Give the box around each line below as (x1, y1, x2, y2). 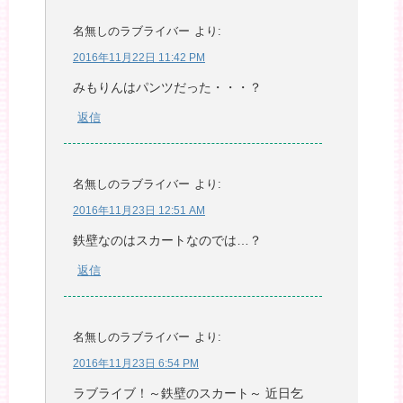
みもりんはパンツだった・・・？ (73, 79, 262, 94)
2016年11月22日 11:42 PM (73, 50, 205, 64)
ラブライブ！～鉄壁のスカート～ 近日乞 (73, 385, 303, 400)
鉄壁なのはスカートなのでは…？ (73, 232, 262, 247)
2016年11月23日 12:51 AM (73, 203, 205, 217)
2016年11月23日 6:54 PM (73, 356, 199, 370)
